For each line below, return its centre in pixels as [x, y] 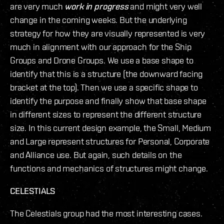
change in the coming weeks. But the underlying [98, 19]
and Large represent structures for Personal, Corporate [110, 141]
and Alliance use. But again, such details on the [96, 154]
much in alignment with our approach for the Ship [101, 46]
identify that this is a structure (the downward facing [106, 73]
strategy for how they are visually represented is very [108, 33]
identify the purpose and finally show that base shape [108, 100]
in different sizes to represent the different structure [106, 114]
